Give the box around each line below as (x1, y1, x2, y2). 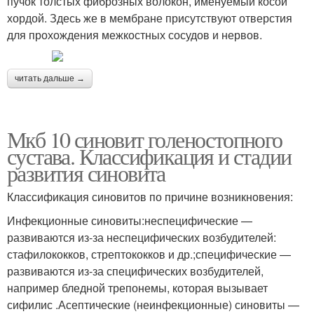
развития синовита (7, 158, 165, 189)
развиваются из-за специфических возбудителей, (7, 263, 264, 280)
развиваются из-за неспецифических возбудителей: (7, 229, 276, 246)
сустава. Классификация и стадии (7, 141, 292, 172)
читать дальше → (15, 74, 85, 84)
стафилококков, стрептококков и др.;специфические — (7, 246, 291, 263)
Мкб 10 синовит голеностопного (7, 124, 282, 155)
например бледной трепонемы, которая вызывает (7, 280, 268, 296)
